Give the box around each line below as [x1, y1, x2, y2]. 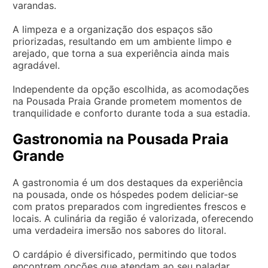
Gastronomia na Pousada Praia [13, 130, 229, 148]
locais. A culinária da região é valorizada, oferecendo [13, 212, 254, 224]
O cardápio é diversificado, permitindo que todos [13, 248, 236, 260]
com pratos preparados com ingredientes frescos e [13, 200, 246, 212]
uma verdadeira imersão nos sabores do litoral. [13, 224, 226, 236]
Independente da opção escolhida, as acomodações [13, 83, 249, 95]
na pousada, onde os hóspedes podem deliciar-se [13, 188, 238, 200]
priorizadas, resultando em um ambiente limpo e [13, 35, 232, 47]
